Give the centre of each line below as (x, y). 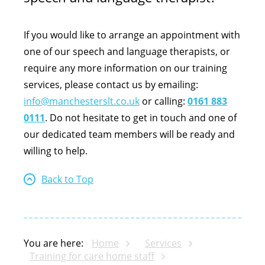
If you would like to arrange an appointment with (132, 35)
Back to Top (67, 179)
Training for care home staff (92, 256)
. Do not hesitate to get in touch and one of (141, 118)
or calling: (164, 101)
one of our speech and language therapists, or (127, 51)
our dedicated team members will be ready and (129, 134)
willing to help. (56, 151)
